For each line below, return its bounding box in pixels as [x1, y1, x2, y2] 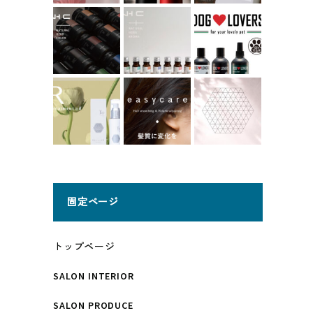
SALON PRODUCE [53, 298, 133, 312]
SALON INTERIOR [53, 269, 134, 282]
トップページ [53, 240, 115, 253]
